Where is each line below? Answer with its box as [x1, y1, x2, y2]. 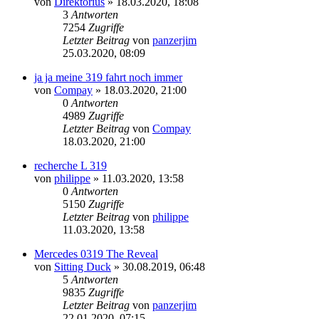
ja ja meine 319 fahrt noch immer [34, 70, 182, 83]
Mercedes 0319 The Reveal [34, 247, 158, 260]
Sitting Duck [54, 260, 111, 273]
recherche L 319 [34, 159, 107, 172]
